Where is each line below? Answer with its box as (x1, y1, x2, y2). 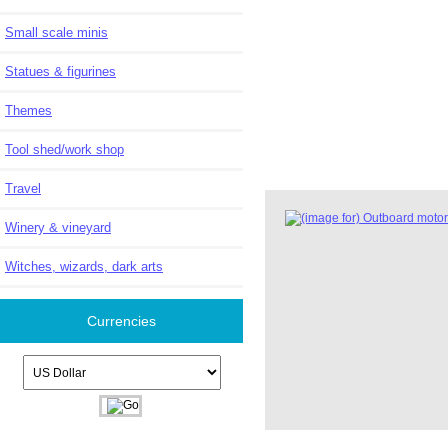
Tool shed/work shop (5, 141, 124, 157)
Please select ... (21, 355, 107, 369)
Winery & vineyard (5, 219, 111, 235)
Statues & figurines (54, 63, 116, 79)
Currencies (87, 313, 157, 329)
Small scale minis (5, 24, 108, 40)
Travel (5, 180, 41, 196)
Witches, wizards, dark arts (5, 258, 163, 274)
